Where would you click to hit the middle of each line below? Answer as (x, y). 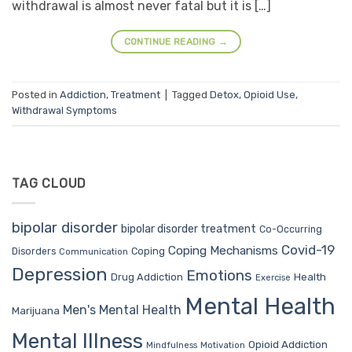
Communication (93, 251)
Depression (60, 274)
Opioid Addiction (288, 344)
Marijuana (36, 310)
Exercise (273, 277)
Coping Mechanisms (223, 250)
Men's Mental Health (122, 310)
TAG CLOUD (49, 184)
